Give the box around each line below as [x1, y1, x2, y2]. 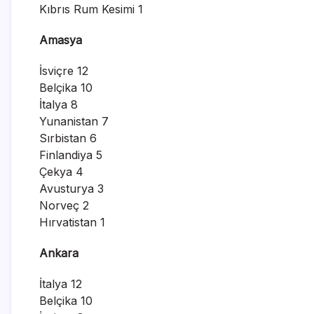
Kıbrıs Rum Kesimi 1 [39, 1, 143, 16]
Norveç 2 [39, 198, 89, 212]
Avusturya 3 [39, 181, 104, 196]
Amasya [39, 32, 82, 47]
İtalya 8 [39, 97, 78, 111]
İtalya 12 [39, 276, 82, 291]
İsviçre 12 [39, 63, 88, 78]
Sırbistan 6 [39, 130, 97, 145]
